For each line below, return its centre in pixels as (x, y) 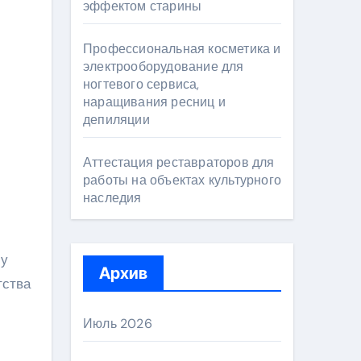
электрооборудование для (164, 66)
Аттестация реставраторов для (179, 162)
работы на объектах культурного (182, 180)
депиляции (116, 120)
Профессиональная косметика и (182, 49)
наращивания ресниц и (154, 102)
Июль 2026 (118, 324)
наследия (112, 198)
